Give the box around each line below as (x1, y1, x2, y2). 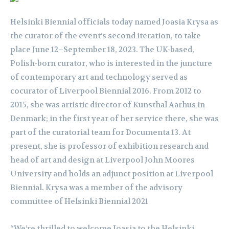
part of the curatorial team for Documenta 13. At (10, 127, 191, 138)
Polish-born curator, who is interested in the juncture (10, 58, 212, 69)
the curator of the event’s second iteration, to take (10, 31, 201, 41)
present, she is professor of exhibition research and (10, 141, 209, 152)
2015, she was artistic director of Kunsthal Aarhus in (10, 100, 205, 110)
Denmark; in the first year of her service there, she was (10, 113, 219, 124)
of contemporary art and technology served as (10, 72, 188, 83)
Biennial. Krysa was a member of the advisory (10, 182, 182, 193)
